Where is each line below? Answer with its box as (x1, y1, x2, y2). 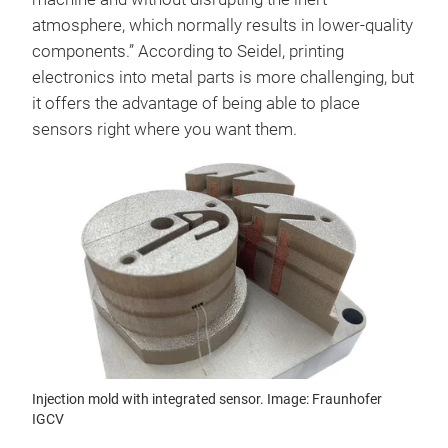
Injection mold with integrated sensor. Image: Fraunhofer (32, 391, 382, 408)
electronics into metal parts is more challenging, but (32, 68, 414, 88)
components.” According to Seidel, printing (32, 42, 344, 62)
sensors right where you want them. (32, 120, 301, 140)
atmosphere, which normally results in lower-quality (32, 16, 413, 36)
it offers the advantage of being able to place (32, 94, 360, 114)
